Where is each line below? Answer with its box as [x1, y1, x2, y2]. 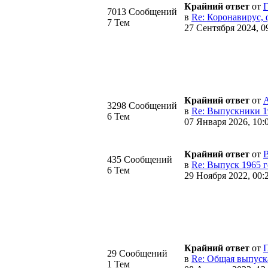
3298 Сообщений [107, 100, 177, 111]
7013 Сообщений [107, 6, 177, 17]
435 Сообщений [107, 154, 172, 165]
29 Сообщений [107, 248, 167, 258]
